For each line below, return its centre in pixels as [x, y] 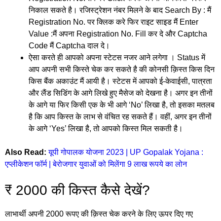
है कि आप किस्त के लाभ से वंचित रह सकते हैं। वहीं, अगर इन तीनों [120, 116]
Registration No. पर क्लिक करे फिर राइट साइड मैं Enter [113, 22]
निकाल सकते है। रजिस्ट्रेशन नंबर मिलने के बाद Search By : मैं [120, 10]
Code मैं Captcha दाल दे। [69, 45]
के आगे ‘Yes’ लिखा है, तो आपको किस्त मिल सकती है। [106, 128]
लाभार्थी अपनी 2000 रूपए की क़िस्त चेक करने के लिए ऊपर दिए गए [99, 214]
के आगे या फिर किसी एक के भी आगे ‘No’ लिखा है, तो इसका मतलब [122, 105]
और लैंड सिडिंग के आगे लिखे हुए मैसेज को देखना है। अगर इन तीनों [121, 93]
